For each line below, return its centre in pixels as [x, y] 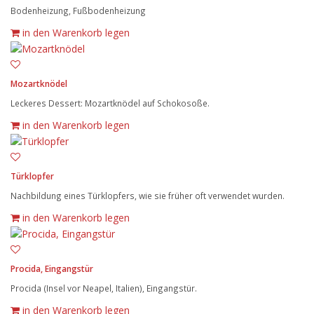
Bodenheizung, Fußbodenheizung [78, 10]
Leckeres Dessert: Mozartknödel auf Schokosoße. [110, 103]
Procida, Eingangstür [52, 269]
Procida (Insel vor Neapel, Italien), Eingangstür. [104, 288]
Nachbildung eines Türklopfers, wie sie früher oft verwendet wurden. [148, 196]
